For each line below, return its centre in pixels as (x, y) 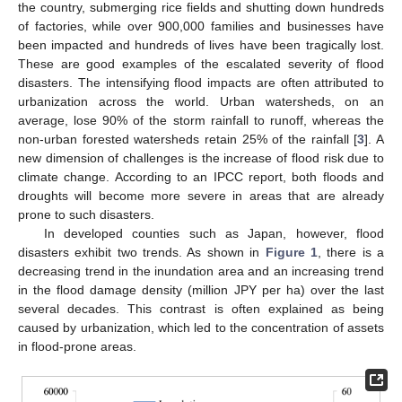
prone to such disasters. (86, 214)
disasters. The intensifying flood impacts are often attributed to (201, 82)
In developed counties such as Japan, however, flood (214, 233)
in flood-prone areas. (77, 346)
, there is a (351, 252)
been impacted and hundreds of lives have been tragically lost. (201, 44)
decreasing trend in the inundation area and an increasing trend (201, 271)
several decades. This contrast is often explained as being (201, 308)
